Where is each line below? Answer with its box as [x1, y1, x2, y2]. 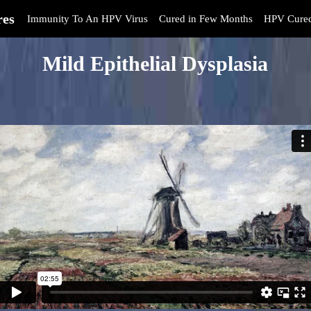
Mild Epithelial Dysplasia [42, 52, 269, 75]
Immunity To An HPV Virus [27, 13, 148, 24]
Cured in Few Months [159, 13, 253, 24]
